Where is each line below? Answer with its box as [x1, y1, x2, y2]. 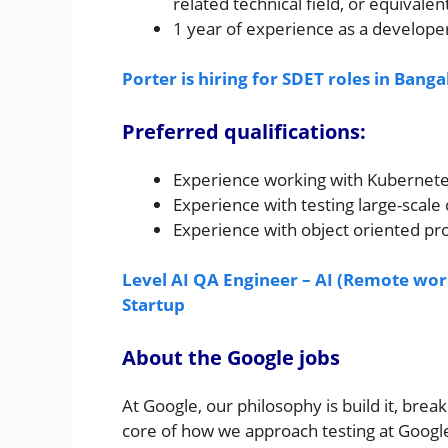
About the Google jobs [122, 343, 340, 371]
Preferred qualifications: [122, 117, 366, 145]
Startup [122, 293, 185, 317]
